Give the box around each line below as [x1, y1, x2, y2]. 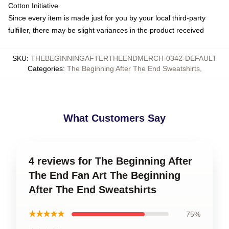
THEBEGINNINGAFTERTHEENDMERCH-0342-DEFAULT [31, 54, 217, 62]
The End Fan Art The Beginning [29, 170, 180, 181]
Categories [27, 64, 63, 73]
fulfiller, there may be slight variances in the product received [8, 26, 204, 34]
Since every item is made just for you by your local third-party [8, 14, 205, 22]
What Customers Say [63, 112, 166, 124]
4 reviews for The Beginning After [29, 155, 192, 167]
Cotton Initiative [8, 2, 58, 10]
